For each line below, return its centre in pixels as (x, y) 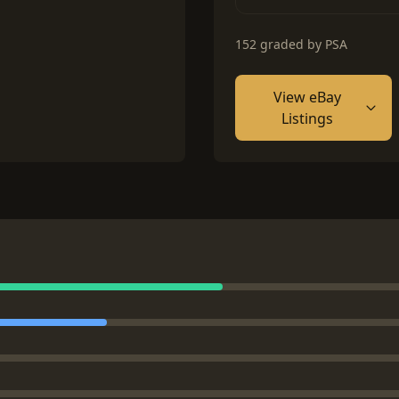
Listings (307, 118)
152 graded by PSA (291, 44)
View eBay (307, 97)
